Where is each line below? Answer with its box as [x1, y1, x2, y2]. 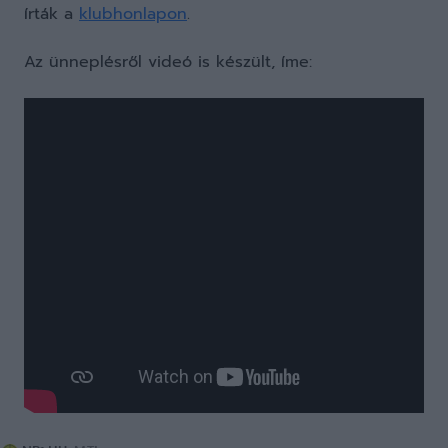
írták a [24, 2, 79, 26]
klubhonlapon [79, 2, 187, 26]
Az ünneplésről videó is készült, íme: [24, 50, 312, 74]
